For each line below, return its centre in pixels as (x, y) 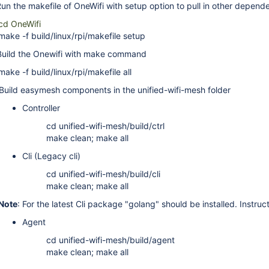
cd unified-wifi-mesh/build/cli (103, 174)
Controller (41, 108)
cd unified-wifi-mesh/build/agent (110, 240)
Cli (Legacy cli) (51, 156)
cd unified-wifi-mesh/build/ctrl (105, 126)
